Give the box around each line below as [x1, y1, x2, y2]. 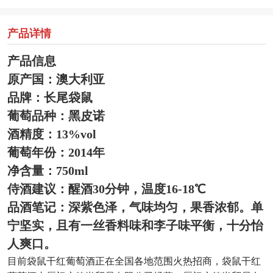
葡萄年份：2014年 [7, 145, 105, 159]
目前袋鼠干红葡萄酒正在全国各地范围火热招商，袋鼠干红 [7, 253, 261, 267]
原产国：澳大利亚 [7, 72, 105, 86]
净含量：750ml [7, 163, 88, 177]
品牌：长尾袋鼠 [7, 90, 93, 104]
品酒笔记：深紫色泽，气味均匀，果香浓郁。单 [7, 200, 263, 214]
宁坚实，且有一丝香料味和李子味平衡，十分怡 [7, 218, 263, 232]
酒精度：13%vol [7, 127, 96, 141]
